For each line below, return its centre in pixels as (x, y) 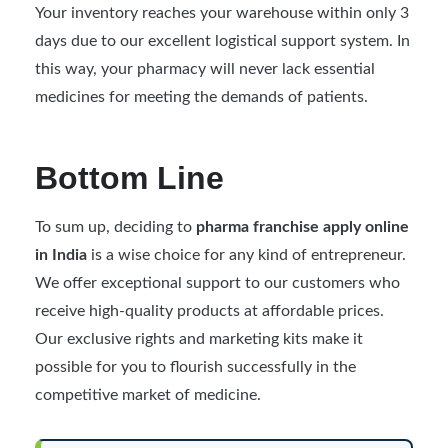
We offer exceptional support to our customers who (217, 282)
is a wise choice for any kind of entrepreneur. (246, 254)
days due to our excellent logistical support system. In (222, 40)
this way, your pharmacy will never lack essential (205, 68)
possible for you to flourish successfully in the (195, 366)
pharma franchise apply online (302, 226)
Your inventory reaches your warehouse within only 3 (222, 12)
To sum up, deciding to (115, 226)
